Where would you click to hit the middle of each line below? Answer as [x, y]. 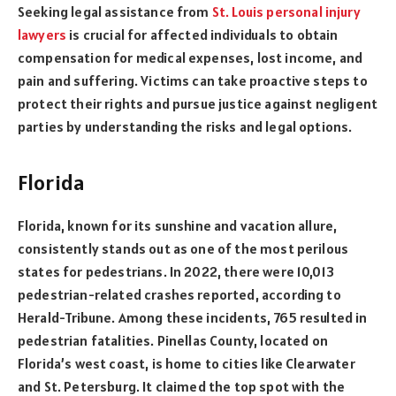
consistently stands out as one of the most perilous [183, 248]
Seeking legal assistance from [115, 12]
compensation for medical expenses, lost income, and [190, 58]
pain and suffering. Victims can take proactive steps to [193, 81]
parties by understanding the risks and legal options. [185, 127]
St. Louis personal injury [286, 12]
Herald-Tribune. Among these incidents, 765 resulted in [193, 317]
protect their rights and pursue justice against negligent [198, 104]
